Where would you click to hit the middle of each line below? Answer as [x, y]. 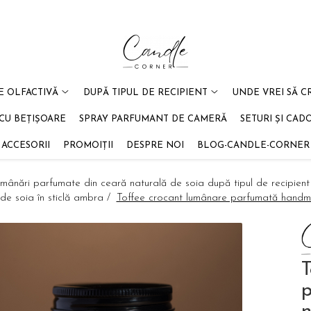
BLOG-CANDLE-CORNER [253, 145]
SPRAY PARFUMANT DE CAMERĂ [153, 119]
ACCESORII [26, 145]
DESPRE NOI [155, 145]
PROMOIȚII [88, 145]
